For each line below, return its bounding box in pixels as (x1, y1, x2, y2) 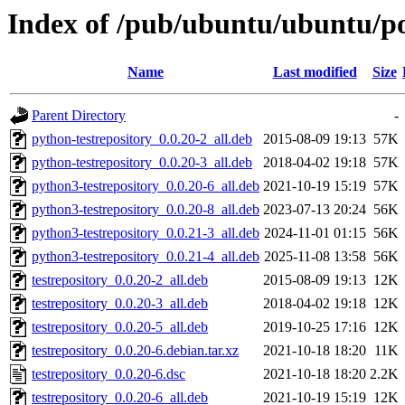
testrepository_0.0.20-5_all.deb (32, 319, 208, 335)
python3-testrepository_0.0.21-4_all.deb (32, 249, 259, 265)
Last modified (272, 64, 357, 80)
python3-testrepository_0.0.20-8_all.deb (32, 202, 259, 218)
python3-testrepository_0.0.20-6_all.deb (32, 178, 259, 194)
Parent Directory (32, 108, 126, 124)
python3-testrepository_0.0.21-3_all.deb (32, 225, 259, 241)
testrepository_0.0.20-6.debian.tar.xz (32, 343, 239, 359)
